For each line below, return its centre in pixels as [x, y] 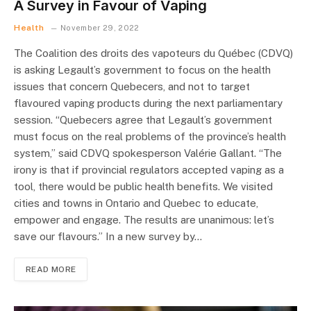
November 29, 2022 [100, 28]
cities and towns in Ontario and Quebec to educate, [136, 203]
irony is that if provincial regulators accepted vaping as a [149, 170]
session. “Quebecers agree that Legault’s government [143, 120]
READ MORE [51, 270]
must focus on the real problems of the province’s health [150, 137]
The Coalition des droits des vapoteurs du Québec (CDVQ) [153, 53]
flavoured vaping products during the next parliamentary [148, 103]
